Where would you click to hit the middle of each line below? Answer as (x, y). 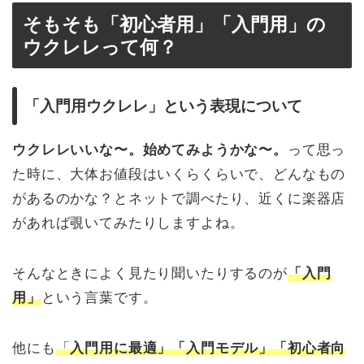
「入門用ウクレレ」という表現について (163, 106)
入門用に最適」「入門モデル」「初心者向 (208, 348)
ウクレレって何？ (100, 48)
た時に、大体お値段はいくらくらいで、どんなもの (179, 174)
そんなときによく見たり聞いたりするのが (150, 273)
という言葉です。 (99, 297)
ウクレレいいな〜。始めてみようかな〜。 (150, 149)
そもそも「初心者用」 (118, 25)
